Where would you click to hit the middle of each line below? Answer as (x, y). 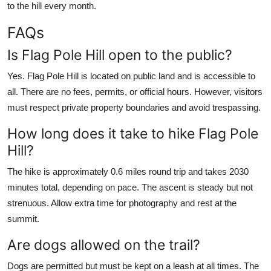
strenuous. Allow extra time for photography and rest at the (122, 203)
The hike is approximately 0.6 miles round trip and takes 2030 (128, 171)
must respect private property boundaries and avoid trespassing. (134, 107)
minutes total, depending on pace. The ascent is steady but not (130, 187)
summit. (23, 218)
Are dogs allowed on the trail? (104, 244)
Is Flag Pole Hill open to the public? (120, 54)
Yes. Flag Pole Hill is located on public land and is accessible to (131, 76)
